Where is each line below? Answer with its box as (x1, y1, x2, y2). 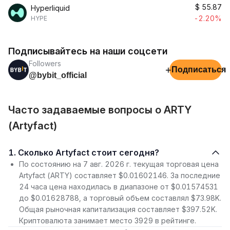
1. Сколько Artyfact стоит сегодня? (18, 147, 159, 158)
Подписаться (171, 65, 226, 74)
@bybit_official (29, 71, 87, 80)
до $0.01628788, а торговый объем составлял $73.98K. (19, 194, 221, 202)
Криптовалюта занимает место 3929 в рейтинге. (19, 216, 196, 225)
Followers (29, 59, 61, 68)
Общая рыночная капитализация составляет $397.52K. (19, 205, 217, 214)
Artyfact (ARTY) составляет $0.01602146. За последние (19, 171, 220, 180)
